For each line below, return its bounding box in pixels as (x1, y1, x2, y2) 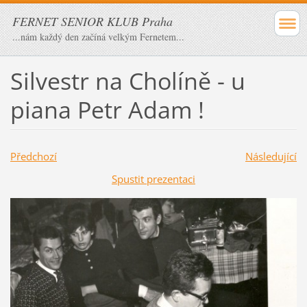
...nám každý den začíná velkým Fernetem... (12, 30, 184, 43)
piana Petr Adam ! (10, 93, 204, 125)
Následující (245, 149, 297, 163)
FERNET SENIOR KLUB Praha (12, 13, 173, 29)
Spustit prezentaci (112, 171, 195, 186)
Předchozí (10, 149, 57, 163)
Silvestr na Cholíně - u (10, 64, 245, 97)
